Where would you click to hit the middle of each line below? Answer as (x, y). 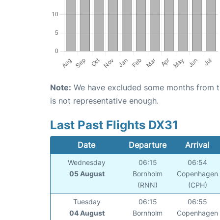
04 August (87, 213)
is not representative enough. (104, 100)
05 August (87, 173)
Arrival (197, 145)
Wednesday (87, 162)
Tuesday (87, 201)
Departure (147, 145)
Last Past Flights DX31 (114, 125)
